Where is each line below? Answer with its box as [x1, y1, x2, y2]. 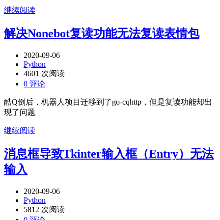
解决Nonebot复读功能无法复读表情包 [4, 27, 199, 40]
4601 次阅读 [24, 69, 65, 78]
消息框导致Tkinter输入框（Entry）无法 [4, 147, 214, 160]
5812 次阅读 [24, 205, 65, 214]
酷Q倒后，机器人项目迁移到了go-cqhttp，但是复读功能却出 [4, 97, 212, 106]
